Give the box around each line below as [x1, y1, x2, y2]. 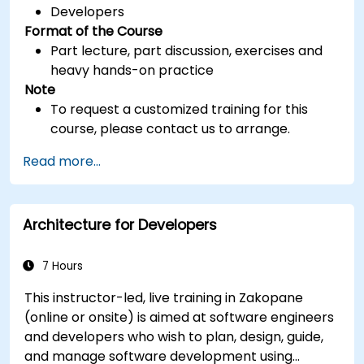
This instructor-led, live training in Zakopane [24, 288, 304, 307]
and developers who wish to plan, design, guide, [24, 327, 324, 346]
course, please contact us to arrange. [50, 119, 291, 138]
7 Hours [39, 258, 83, 274]
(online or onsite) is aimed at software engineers [24, 307, 335, 327]
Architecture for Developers [23, 214, 217, 235]
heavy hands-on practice [50, 60, 214, 80]
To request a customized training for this [50, 99, 309, 119]
